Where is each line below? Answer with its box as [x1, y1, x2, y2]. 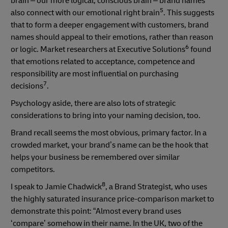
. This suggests [163, 7, 214, 18]
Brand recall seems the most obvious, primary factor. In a [11, 127, 207, 138]
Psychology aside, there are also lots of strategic [11, 98, 176, 108]
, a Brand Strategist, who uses [105, 181, 207, 192]
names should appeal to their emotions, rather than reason [11, 32, 213, 42]
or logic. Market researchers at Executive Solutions [11, 44, 185, 54]
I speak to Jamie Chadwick [11, 181, 102, 192]
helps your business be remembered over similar [11, 152, 180, 162]
